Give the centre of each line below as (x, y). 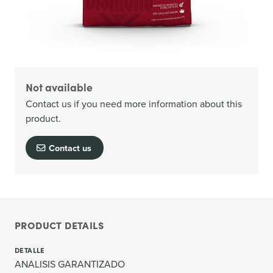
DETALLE (30, 250)
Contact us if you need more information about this (134, 104)
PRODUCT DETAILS (59, 225)
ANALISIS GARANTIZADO (70, 264)
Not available (59, 87)
